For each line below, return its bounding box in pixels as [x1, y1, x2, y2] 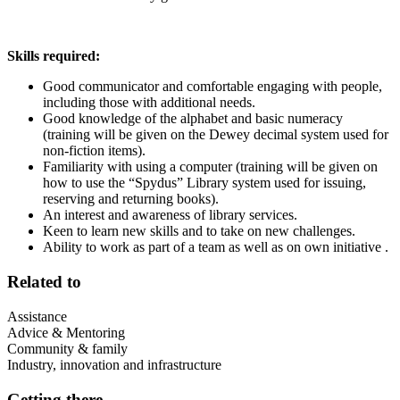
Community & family [7, 340, 128, 356]
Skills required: [7, 48, 100, 64]
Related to [7, 272, 81, 292]
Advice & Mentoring [7, 324, 125, 340]
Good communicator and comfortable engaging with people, [43, 79, 382, 95]
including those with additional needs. [43, 95, 255, 111]
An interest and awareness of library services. [43, 207, 301, 223]
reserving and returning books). [43, 191, 222, 207]
